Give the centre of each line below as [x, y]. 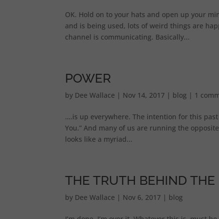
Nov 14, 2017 [143, 95]
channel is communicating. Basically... [127, 37]
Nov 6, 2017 [142, 197]
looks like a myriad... [99, 139]
